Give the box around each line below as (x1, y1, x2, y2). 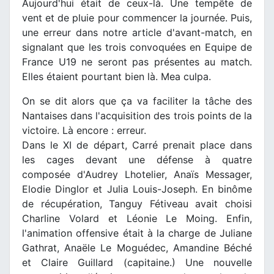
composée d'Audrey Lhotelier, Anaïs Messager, (22, 168, 252, 180)
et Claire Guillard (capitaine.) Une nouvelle (22, 256, 252, 268)
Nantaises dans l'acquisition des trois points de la (22, 109, 252, 122)
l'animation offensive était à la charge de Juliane (22, 226, 252, 239)
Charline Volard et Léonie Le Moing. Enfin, (22, 212, 252, 224)
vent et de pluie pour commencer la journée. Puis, (22, 11, 252, 24)
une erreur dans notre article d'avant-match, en (22, 26, 252, 39)
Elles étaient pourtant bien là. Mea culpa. (22, 70, 211, 83)
